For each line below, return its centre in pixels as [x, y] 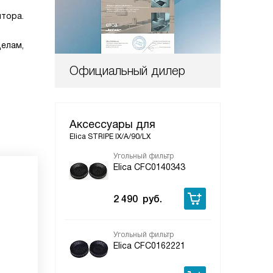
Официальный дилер [127, 71]
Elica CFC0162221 [149, 246]
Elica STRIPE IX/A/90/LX [110, 136]
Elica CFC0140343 [149, 167]
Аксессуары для [112, 124]
